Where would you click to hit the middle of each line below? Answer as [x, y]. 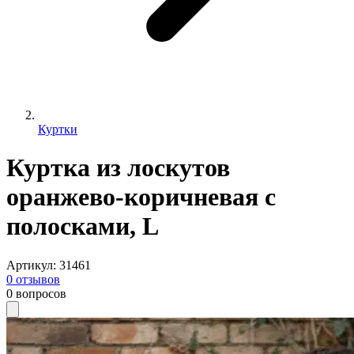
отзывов [38, 279]
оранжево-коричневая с [141, 197]
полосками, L [83, 226]
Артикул [30, 265]
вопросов [41, 293]
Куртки [58, 129]
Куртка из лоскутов [118, 168]
